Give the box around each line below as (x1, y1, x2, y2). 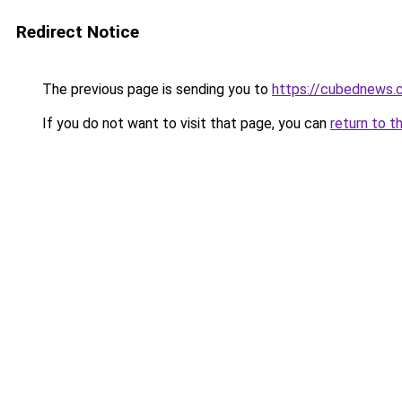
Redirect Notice (16, 22, 139, 42)
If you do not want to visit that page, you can (39, 115, 330, 132)
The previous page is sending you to (39, 81, 272, 98)
